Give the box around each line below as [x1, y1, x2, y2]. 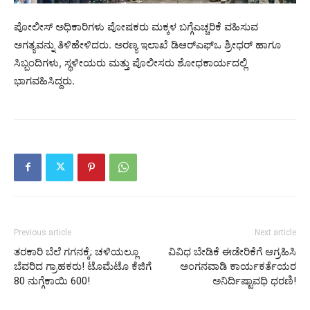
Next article [255, 227, 296, 237]
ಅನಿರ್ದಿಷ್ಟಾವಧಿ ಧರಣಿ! [212, 274, 296, 287]
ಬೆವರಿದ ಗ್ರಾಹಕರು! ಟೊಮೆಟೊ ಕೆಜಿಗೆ [14, 259, 152, 273]
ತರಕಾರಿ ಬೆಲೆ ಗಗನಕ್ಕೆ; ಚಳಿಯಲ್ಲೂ [14, 245, 138, 258]
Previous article [14, 227, 71, 237]
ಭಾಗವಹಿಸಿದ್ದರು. [14, 73, 75, 87]
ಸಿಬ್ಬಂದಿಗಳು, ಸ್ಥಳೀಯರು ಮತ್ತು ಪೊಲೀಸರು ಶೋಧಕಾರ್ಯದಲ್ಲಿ [14, 55, 247, 69]
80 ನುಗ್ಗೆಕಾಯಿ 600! [14, 274, 90, 287]
